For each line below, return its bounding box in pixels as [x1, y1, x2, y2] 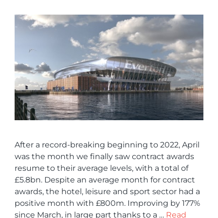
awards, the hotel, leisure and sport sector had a [15, 187, 200, 197]
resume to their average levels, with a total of [15, 163, 188, 173]
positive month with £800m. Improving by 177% [15, 199, 200, 208]
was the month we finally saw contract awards [15, 152, 194, 162]
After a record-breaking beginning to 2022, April [15, 140, 200, 150]
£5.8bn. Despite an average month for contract [15, 175, 195, 185]
